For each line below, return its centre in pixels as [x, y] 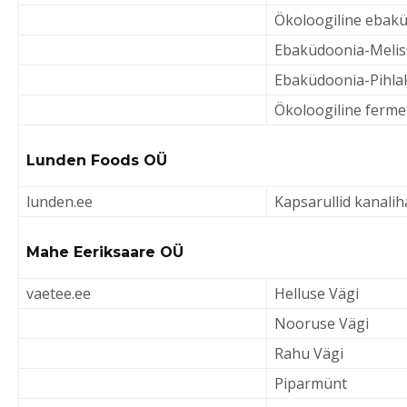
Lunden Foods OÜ [97, 160]
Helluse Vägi [318, 293]
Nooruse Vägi [322, 323]
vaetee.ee [59, 293]
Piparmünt [313, 383]
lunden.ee [60, 202]
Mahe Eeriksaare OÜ [105, 252]
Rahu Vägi [311, 353]
